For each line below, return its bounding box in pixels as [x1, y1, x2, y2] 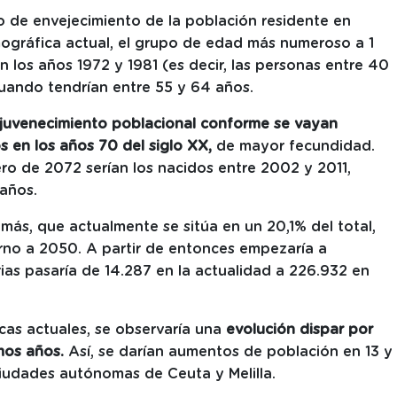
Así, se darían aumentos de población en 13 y [64, 345, 393, 360]
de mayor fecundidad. [212, 139, 375, 154]
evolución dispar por [226, 323, 373, 338]
